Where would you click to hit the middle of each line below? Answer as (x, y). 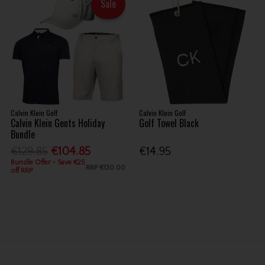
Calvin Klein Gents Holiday (58, 123)
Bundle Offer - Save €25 (48, 162)
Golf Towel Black (169, 123)
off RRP (22, 170)
